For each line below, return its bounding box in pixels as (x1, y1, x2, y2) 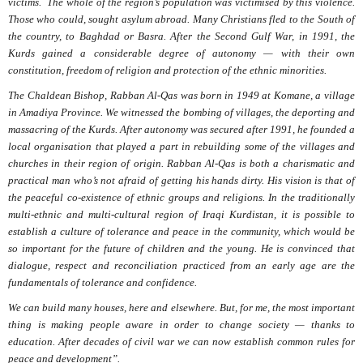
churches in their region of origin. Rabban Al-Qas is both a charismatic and (8, 157, 355, 170)
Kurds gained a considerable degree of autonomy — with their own (8, 47, 355, 60)
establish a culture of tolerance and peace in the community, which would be (8, 225, 355, 238)
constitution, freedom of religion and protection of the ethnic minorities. (8, 64, 327, 77)
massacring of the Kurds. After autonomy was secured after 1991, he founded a (8, 123, 355, 136)
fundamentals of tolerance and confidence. (8, 276, 197, 289)
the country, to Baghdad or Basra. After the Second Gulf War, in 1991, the (8, 30, 355, 43)
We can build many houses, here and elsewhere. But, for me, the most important (8, 301, 355, 314)
